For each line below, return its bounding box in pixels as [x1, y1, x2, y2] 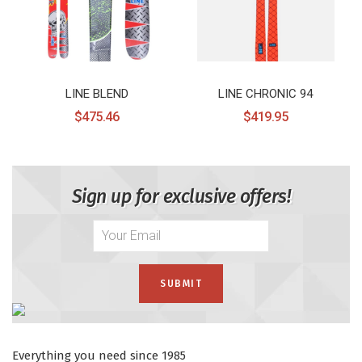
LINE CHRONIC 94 [218, 86, 313, 101]
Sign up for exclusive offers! [71, 185, 291, 208]
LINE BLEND [65, 86, 128, 101]
